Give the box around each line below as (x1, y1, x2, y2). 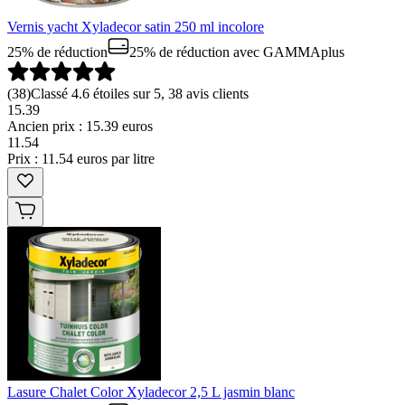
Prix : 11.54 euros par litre (7, 151, 155, 167)
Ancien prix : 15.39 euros (7, 118, 153, 135)
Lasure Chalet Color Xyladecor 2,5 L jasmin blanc (7, 384, 295, 400)
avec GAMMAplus (230, 44, 344, 61)
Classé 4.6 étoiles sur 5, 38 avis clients (31, 86, 249, 102)
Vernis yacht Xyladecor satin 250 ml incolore (7, 19, 264, 35)
